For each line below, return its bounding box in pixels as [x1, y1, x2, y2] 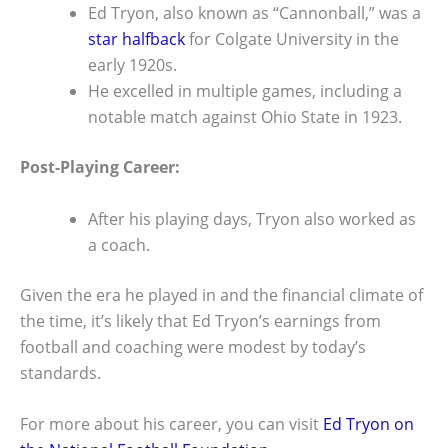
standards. [20, 361, 101, 384]
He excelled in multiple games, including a [88, 80, 402, 103]
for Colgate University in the [185, 28, 399, 51]
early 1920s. [88, 54, 177, 77]
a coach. [88, 233, 150, 256]
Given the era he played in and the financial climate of [20, 283, 423, 306]
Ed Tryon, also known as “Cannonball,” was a [88, 2, 421, 25]
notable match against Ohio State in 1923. [88, 106, 402, 129]
